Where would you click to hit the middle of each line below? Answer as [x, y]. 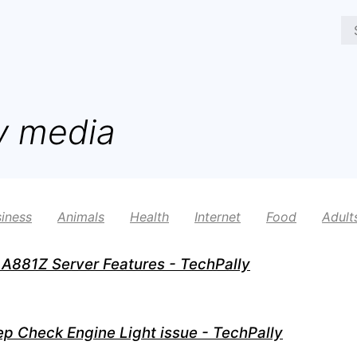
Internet [218, 217]
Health [149, 217]
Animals [81, 217]
